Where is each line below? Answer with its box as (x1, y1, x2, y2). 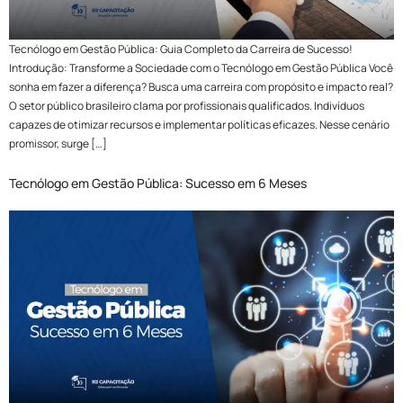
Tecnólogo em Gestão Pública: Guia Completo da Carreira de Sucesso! (9, 41, 353, 58)
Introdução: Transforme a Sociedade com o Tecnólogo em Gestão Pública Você (9, 60, 393, 76)
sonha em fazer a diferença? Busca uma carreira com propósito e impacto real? (9, 79, 393, 95)
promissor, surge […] (9, 136, 107, 152)
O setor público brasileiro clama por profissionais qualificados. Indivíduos (9, 98, 364, 114)
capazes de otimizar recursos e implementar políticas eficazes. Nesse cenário (9, 117, 390, 133)
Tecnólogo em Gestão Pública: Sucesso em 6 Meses (9, 175, 307, 193)
